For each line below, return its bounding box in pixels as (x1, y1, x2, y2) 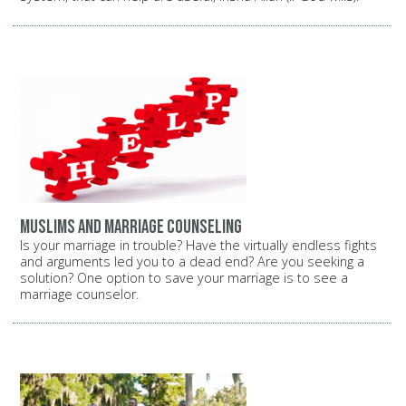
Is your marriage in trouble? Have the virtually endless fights (20, 236, 377, 254)
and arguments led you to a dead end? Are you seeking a (20, 252, 364, 270)
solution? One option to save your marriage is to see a (20, 268, 348, 286)
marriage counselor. (20, 285, 139, 303)
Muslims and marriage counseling (20, 215, 242, 238)
